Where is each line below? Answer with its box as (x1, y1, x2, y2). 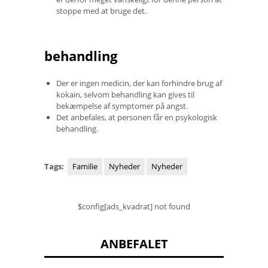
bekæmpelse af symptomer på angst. (56, 100, 188, 111)
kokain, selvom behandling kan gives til (56, 89, 194, 100)
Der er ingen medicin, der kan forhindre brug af (56, 77, 222, 89)
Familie (72, 160, 98, 172)
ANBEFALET (100, 235, 168, 252)
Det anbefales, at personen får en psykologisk (56, 111, 217, 123)
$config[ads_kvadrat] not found (78, 200, 190, 212)
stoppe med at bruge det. (56, 5, 147, 16)
